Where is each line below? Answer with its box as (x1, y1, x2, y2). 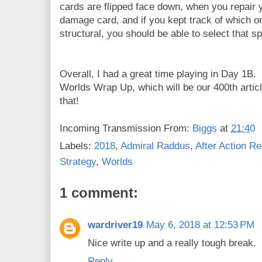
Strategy (60, 156, 96, 168)
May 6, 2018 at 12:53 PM (146, 219, 254, 231)
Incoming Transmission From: (60, 122, 192, 134)
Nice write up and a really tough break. (88, 237, 256, 249)
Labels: (60, 140, 94, 152)
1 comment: (60, 185, 138, 201)
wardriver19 (88, 219, 143, 231)
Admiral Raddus (120, 140, 190, 152)
